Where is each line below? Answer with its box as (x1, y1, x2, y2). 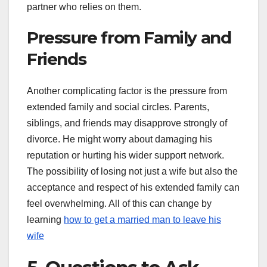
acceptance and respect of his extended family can (27, 182, 240, 193)
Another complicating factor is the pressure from (27, 85, 227, 96)
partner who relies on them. (27, 1, 141, 12)
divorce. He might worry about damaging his (27, 133, 212, 144)
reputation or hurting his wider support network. (27, 150, 224, 160)
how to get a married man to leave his (64, 214, 221, 225)
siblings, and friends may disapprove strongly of (27, 117, 227, 128)
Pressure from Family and (27, 27, 231, 48)
